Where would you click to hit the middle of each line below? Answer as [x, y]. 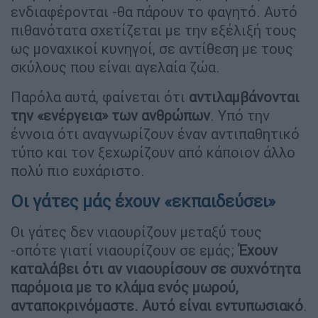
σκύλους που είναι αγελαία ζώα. [115, 67]
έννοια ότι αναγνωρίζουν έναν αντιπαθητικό [155, 133]
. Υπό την [240, 115]
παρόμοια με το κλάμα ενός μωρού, [125, 287]
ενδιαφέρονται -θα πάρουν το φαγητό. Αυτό [154, 11]
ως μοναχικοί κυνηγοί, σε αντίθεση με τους [152, 48]
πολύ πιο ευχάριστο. [78, 170]
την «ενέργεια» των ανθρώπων [110, 115]
